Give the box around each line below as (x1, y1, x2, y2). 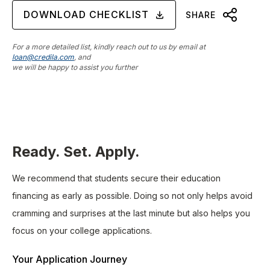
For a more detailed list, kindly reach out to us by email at (12, 42, 206, 51)
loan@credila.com (12, 52, 74, 61)
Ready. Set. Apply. (12, 142, 140, 160)
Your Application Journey (12, 253, 127, 265)
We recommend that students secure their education (12, 172, 221, 183)
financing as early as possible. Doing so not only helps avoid (12, 190, 253, 201)
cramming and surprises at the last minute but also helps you (12, 207, 250, 218)
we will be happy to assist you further (12, 62, 138, 72)
